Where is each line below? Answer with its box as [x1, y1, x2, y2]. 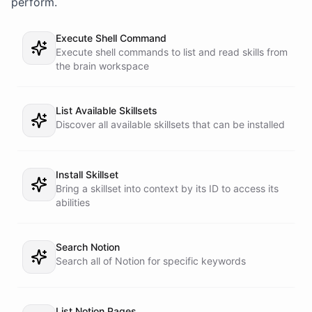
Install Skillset [56, 169, 118, 180]
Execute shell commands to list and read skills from [56, 46, 288, 58]
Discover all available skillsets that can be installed [56, 118, 285, 130]
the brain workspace [56, 60, 149, 72]
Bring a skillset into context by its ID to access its [56, 182, 279, 194]
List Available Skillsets [56, 104, 157, 116]
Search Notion [56, 241, 120, 253]
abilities [56, 196, 90, 208]
